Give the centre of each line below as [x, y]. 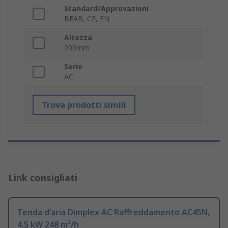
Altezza [78, 38]
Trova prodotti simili [84, 105]
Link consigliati [43, 178]
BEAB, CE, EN [87, 19]
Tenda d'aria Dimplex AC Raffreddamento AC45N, [113, 212]
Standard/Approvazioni [106, 9]
